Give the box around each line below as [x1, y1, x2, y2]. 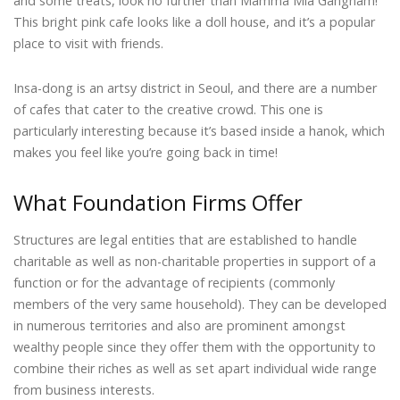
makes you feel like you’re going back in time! [13, 144, 278, 162]
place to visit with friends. [13, 35, 163, 53]
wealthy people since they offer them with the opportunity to [13, 338, 376, 356]
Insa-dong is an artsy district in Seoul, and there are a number [13, 79, 377, 97]
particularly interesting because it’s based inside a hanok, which [13, 122, 385, 140]
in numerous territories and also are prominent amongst [13, 317, 346, 335]
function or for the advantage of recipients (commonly [13, 274, 335, 292]
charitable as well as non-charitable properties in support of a [13, 253, 376, 271]
